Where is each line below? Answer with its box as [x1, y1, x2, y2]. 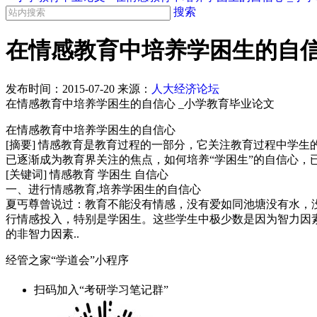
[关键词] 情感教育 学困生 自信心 [6, 168, 168, 180]
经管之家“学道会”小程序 [6, 253, 129, 266]
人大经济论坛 [151, 82, 219, 95]
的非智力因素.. [6, 227, 79, 240]
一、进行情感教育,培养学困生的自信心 [6, 183, 201, 195]
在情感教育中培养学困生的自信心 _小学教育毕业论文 [6, 97, 275, 110]
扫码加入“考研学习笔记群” [34, 283, 168, 296]
